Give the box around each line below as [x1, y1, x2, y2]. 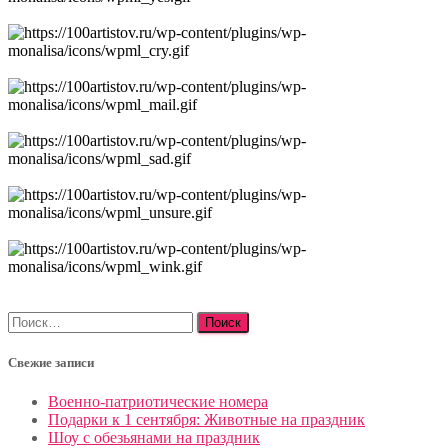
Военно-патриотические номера [48, 393, 268, 411]
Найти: [7, 310, 55, 328]
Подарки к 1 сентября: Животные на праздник [48, 411, 365, 429]
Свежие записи [8, 355, 94, 371]
